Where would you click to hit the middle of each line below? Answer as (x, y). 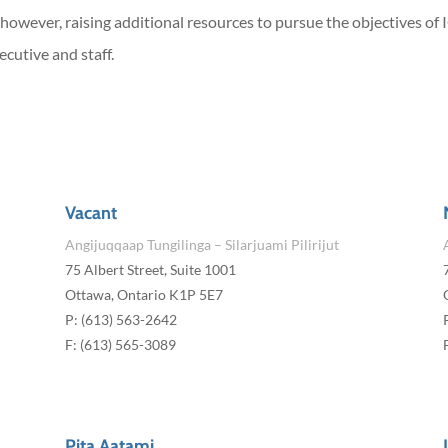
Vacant (90, 213)
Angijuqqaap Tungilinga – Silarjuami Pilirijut (201, 245)
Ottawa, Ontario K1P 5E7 (143, 295)
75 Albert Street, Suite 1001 (150, 270)
